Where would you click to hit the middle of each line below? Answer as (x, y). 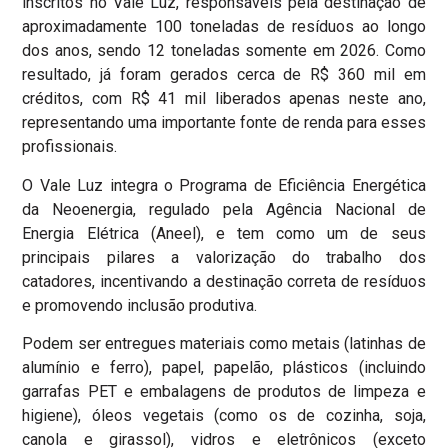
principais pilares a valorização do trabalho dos (224, 257)
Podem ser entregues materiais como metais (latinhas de (224, 344)
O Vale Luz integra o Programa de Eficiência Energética (224, 185)
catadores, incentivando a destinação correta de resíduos (224, 281)
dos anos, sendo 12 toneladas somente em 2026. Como (224, 51)
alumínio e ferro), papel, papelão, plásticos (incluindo (224, 368)
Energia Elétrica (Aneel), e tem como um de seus (224, 233)
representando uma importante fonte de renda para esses (224, 123)
